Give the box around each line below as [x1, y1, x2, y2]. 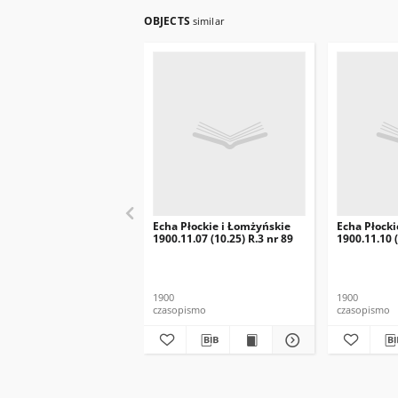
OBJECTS [144, 13, 193, 28]
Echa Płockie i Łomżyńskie [153, 219, 291, 234]
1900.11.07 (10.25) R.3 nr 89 [153, 231, 293, 246]
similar [192, 14, 225, 28]
